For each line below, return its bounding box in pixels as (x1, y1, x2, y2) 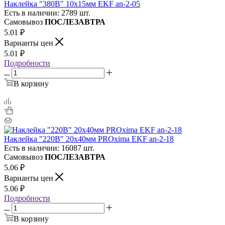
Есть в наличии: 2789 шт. (4, 8, 90, 17)
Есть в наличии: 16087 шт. (4, 143, 94, 152)
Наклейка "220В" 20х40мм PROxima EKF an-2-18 (4, 134, 174, 143)
